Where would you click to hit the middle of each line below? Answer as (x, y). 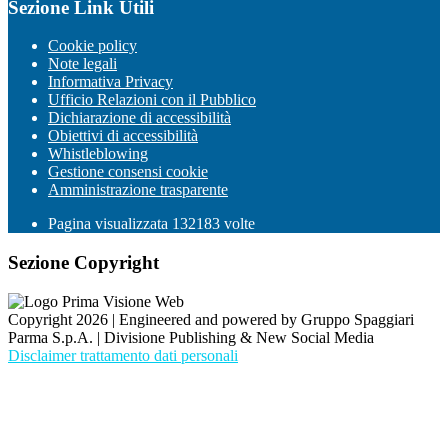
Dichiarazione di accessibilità (139, 118)
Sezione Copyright (83, 263)
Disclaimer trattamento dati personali (123, 355)
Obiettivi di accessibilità (123, 136)
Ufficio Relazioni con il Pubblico (152, 100)
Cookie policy (92, 46)
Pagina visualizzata (110, 224)
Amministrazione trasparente (138, 190)
